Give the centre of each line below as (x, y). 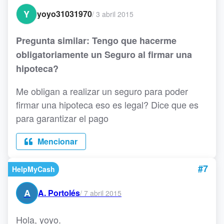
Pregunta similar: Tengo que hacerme (96, 41)
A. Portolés (59, 193)
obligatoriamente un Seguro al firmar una (104, 55)
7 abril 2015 (103, 193)
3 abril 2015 (115, 14)
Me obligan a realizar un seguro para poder (102, 91)
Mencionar (56, 141)
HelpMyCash (33, 169)
